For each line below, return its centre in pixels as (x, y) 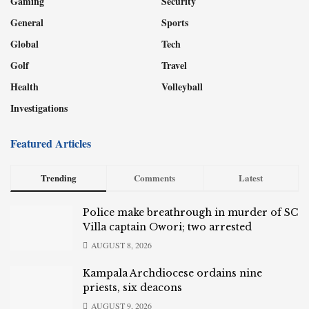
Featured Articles (51, 143)
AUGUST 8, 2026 (120, 245)
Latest (250, 178)
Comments (155, 178)
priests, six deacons (132, 288)
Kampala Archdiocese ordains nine (172, 273)
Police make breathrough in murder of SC (190, 213)
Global (24, 44)
